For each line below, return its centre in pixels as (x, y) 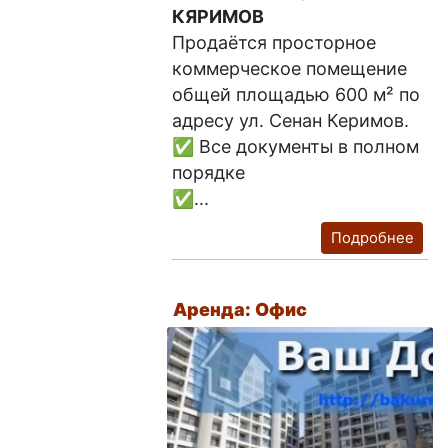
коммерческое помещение (290, 68)
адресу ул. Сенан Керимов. (291, 120)
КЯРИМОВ (218, 16)
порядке (209, 172)
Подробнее (372, 238)
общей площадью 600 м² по (296, 94)
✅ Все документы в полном (296, 146)
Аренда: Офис (240, 310)
